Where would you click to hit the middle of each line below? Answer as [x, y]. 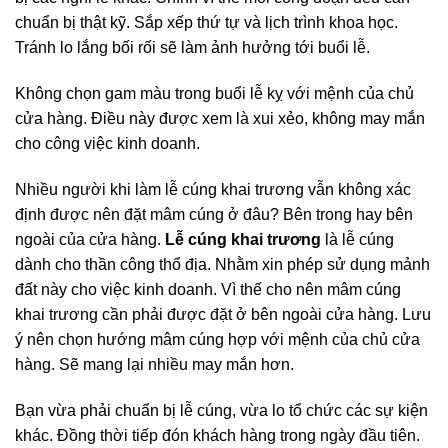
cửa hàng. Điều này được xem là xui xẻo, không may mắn [220, 118]
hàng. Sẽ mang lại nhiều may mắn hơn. [154, 364]
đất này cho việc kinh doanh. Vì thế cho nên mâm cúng [208, 289]
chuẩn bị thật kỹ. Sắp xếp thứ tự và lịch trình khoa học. [206, 23]
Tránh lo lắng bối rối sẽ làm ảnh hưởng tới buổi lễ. [192, 48]
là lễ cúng [357, 239]
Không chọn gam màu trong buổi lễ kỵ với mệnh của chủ [214, 93]
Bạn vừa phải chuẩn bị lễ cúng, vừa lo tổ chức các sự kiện [221, 410]
